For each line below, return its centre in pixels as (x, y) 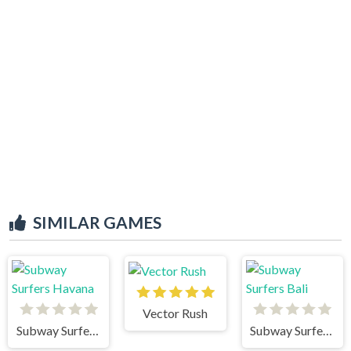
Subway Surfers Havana (94, 330)
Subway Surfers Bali (328, 330)
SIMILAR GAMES (97, 222)
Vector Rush (175, 313)
